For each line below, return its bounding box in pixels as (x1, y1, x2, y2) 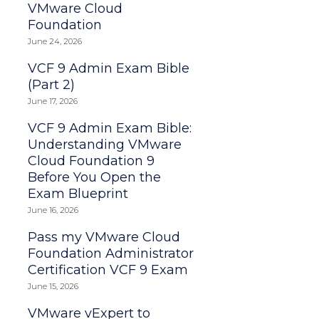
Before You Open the (28, 169, 162, 185)
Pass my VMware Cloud (28, 229, 181, 245)
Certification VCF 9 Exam (28, 261, 189, 278)
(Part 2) (28, 76, 75, 93)
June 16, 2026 (28, 204, 79, 215)
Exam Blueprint (28, 185, 129, 202)
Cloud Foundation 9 (28, 152, 155, 169)
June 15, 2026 (28, 281, 79, 291)
